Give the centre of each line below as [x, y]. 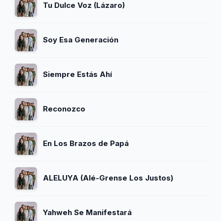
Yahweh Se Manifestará [87, 212]
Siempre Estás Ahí [77, 74]
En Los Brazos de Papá [86, 143]
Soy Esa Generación [81, 39]
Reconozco [64, 109]
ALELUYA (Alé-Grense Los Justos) [108, 178]
